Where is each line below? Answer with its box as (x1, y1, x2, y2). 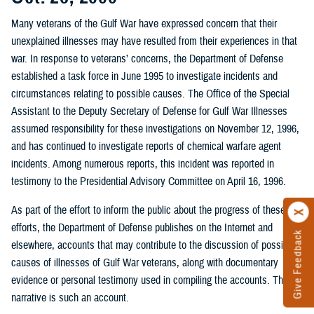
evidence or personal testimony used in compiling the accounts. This (11, 273, 290, 287)
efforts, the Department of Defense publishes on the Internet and (11, 220, 273, 235)
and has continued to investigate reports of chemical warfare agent (11, 139, 281, 153)
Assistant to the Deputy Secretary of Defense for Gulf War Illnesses (11, 104, 287, 118)
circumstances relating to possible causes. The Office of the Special (11, 86, 289, 101)
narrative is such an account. (11, 290, 129, 305)
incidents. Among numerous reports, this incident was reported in (11, 156, 274, 171)
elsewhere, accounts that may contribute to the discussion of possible (11, 238, 295, 252)
